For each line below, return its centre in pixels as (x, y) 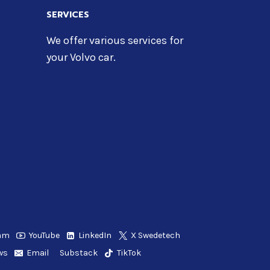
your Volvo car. (81, 57)
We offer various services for (115, 40)
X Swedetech (156, 236)
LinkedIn (95, 236)
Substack (78, 253)
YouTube (44, 236)
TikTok (129, 253)
